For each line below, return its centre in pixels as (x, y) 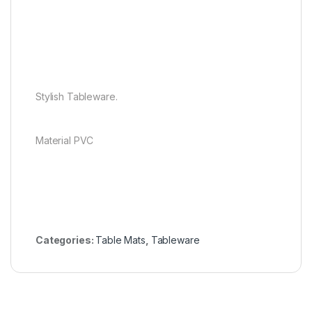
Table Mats (120, 240)
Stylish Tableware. (77, 97)
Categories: (66, 240)
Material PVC (65, 141)
